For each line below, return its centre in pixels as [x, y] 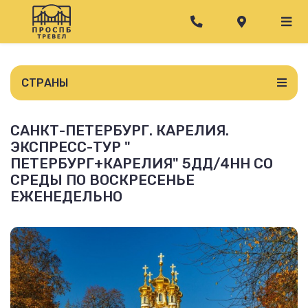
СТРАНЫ [45, 82]
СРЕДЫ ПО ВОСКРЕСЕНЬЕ [102, 180]
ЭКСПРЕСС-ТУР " [70, 147]
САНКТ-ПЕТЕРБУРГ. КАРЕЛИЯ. [120, 130]
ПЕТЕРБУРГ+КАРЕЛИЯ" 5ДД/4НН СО [142, 163]
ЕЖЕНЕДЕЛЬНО [66, 196]
